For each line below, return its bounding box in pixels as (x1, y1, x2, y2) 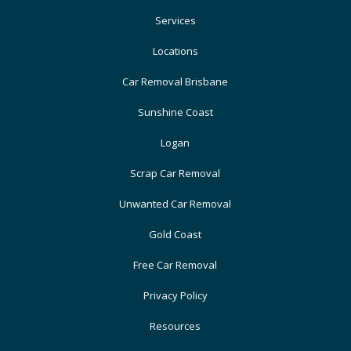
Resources (150, 319, 201, 334)
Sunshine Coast (137, 105, 213, 120)
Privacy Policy (143, 288, 208, 303)
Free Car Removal (133, 258, 218, 273)
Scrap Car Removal (130, 166, 221, 181)
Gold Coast (149, 227, 202, 242)
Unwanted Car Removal (119, 197, 232, 212)
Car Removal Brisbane (122, 74, 229, 89)
